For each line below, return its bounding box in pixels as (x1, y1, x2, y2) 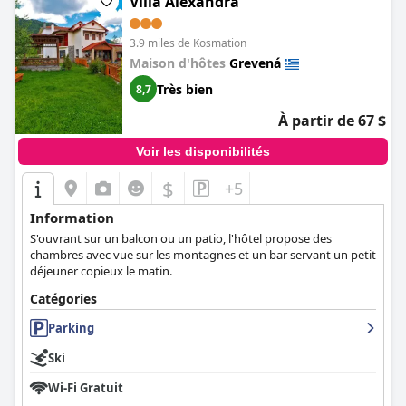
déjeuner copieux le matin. (30, 263, 172, 279)
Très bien (157, 80, 213, 98)
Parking (48, 320, 94, 336)
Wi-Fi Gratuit (48, 380, 123, 396)
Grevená (229, 54, 281, 72)
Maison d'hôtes (130, 54, 229, 72)
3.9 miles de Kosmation (130, 35, 246, 51)
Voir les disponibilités (136, 144, 270, 159)
